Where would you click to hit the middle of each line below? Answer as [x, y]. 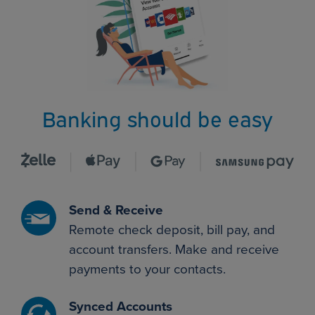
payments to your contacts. [147, 269]
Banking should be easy [157, 118]
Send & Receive [116, 210]
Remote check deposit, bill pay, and [172, 230]
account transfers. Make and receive [174, 250]
